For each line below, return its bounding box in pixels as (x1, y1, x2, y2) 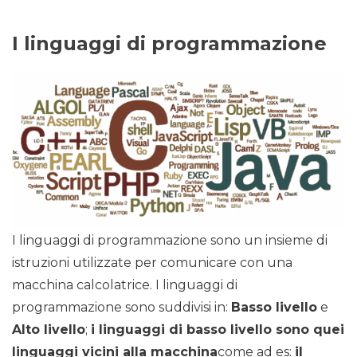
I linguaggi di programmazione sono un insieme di (12, 232, 328, 248)
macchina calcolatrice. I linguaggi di (12, 277, 237, 292)
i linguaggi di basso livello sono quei (91, 321, 344, 337)
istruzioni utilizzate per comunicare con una (12, 254, 292, 270)
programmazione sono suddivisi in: (12, 299, 231, 315)
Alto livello (12, 321, 85, 337)
